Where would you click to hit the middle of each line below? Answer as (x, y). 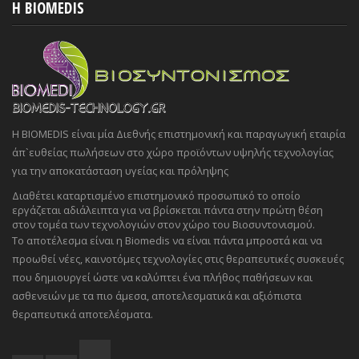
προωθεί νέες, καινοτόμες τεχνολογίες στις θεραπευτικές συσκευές (178, 259)
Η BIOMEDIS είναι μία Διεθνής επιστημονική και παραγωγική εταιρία (179, 134)
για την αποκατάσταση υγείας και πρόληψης (120, 171)
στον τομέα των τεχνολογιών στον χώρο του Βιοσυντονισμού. (163, 225)
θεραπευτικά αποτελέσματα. (83, 315)
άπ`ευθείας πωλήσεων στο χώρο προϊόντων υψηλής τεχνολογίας (173, 153)
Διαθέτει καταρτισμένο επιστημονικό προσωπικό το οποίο (156, 196)
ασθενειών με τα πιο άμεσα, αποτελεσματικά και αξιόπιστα (157, 296)
